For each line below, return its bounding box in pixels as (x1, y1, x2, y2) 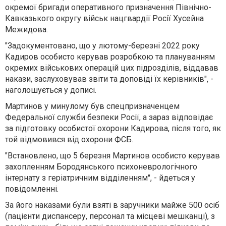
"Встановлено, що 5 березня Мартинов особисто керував (5, 150, 220, 160)
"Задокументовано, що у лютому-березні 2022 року (5, 40, 200, 50)
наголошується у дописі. (5, 85, 96, 95)
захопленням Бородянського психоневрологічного (5, 161, 197, 172)
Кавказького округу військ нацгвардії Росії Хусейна (5, 13, 204, 23)
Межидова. (5, 24, 48, 34)
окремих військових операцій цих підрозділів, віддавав (5, 63, 218, 73)
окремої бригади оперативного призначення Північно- (5, 2, 211, 12)
